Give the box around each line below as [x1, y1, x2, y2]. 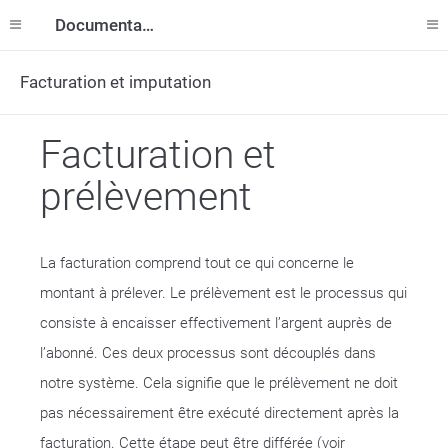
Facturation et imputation [20, 72, 211, 92]
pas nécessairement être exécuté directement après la [40, 404, 399, 422]
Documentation [142, 15, 154, 35]
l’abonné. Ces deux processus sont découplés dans [40, 344, 376, 362]
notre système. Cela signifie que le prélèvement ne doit [40, 374, 398, 392]
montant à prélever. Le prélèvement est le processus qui [40, 284, 407, 302]
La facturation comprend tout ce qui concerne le [40, 254, 354, 272]
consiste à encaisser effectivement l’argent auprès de [40, 314, 392, 332]
